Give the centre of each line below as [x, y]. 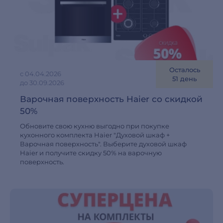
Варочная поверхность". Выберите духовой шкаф [103, 144]
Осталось [184, 70]
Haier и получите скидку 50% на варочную [91, 153]
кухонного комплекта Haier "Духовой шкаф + [95, 135]
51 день [184, 79]
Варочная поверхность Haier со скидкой [111, 99]
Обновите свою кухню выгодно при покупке [95, 126]
